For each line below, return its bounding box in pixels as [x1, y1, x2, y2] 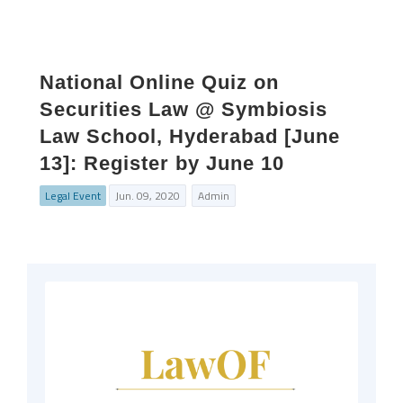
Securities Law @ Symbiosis [40, 98, 327, 121]
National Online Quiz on [40, 71, 279, 94]
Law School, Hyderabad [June [40, 125, 340, 148]
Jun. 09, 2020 [115, 187, 180, 204]
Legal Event [45, 187, 101, 204]
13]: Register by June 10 [40, 152, 284, 175]
